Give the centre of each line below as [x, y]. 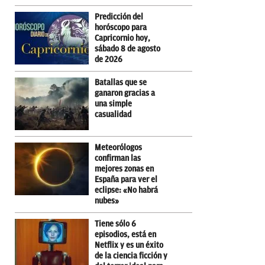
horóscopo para [121, 27]
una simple [113, 104]
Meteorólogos [118, 147]
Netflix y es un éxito [129, 245]
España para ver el [126, 179]
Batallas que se [121, 82]
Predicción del [119, 17]
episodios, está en [125, 234]
